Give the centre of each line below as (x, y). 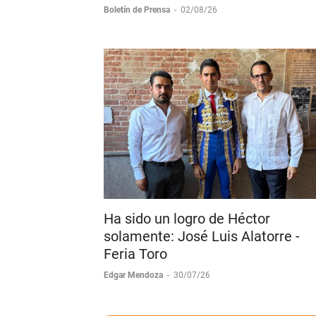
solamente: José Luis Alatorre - (202, 265)
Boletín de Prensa (138, 38)
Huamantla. (140, 17)
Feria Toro (135, 282)
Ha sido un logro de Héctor (187, 247)
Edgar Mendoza (134, 304)
